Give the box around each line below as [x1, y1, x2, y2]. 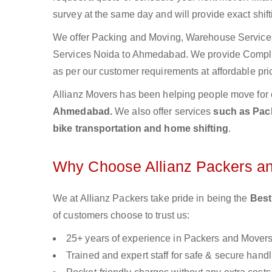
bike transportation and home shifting [53, 123, 228, 134]
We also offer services [115, 106, 214, 117]
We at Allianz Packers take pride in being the [53, 193, 250, 203]
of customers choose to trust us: [53, 210, 190, 220]
